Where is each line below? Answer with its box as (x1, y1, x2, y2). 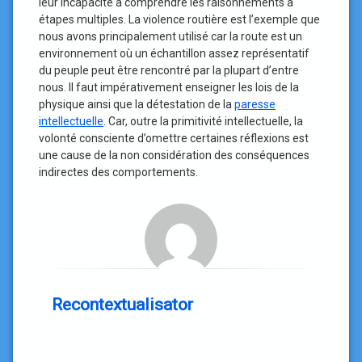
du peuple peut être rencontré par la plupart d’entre (39, 64, 299, 77)
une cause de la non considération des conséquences (39, 149, 309, 162)
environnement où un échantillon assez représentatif (39, 47, 309, 60)
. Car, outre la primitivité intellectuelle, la (103, 115, 303, 128)
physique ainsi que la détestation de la (39, 98, 234, 111)
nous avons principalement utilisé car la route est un (39, 30, 302, 43)
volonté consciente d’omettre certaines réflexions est (39, 132, 309, 145)
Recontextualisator (52, 295, 193, 314)
